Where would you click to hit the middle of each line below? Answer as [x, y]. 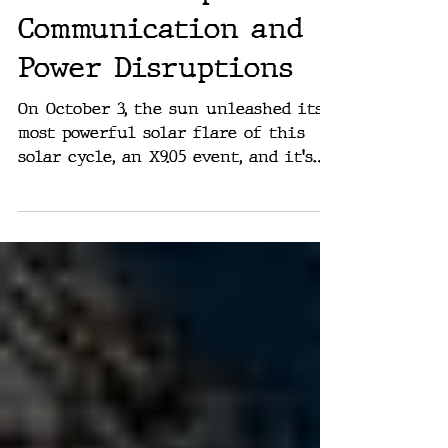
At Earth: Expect [141, 34]
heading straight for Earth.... [142, 225]
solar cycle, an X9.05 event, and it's [165, 201]
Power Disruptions [155, 112]
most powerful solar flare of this [161, 177]
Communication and [161, 73]
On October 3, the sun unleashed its [170, 153]
